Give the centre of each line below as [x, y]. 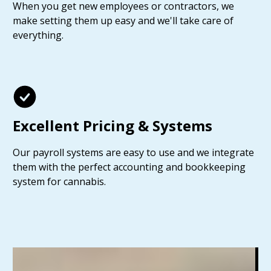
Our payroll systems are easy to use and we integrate [133, 152]
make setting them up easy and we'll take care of [123, 21]
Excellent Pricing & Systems [113, 126]
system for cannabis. [59, 181]
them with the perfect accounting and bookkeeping [129, 167]
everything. [38, 35]
